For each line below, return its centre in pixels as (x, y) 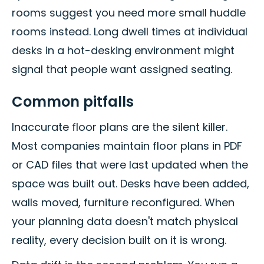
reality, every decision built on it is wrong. (119, 240)
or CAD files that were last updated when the (130, 165)
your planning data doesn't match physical (125, 222)
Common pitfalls (73, 102)
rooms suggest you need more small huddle (129, 13)
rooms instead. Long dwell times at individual (130, 32)
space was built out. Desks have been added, (131, 184)
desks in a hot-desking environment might (123, 51)
